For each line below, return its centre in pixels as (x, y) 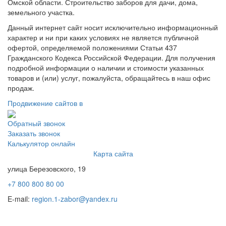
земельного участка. (41, 12)
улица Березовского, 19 (47, 168)
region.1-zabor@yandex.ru (75, 199)
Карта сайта (113, 153)
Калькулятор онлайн (41, 143)
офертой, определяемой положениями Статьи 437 (92, 47)
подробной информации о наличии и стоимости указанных (106, 67)
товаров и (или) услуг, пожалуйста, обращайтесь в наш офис (109, 77)
